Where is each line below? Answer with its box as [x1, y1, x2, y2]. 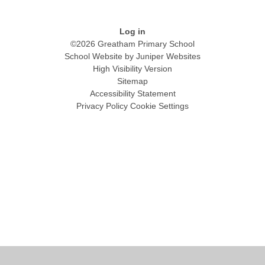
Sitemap [117, 76, 148, 86]
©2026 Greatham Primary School [70, 38, 195, 49]
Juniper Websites [136, 51, 201, 61]
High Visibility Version [93, 63, 172, 73]
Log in [119, 26, 146, 36]
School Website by [64, 51, 136, 61]
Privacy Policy [76, 101, 128, 111]
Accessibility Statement [89, 88, 176, 98]
